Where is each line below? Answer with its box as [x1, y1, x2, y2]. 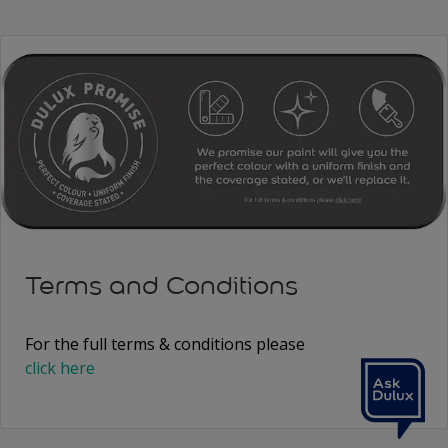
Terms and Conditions [25, 270, 298, 302]
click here [25, 357, 95, 380]
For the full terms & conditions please [25, 333, 305, 356]
